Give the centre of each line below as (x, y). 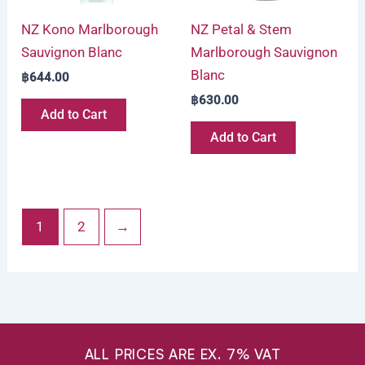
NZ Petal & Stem (241, 29)
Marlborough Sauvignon (264, 52)
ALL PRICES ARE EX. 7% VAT (182, 354)
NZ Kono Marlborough (90, 29)
